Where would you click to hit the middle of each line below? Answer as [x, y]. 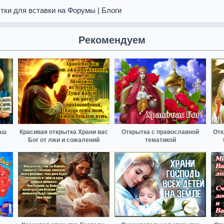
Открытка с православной [160, 132]
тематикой [160, 140]
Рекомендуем [112, 40]
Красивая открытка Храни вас [64, 132]
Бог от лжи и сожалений [64, 140]
